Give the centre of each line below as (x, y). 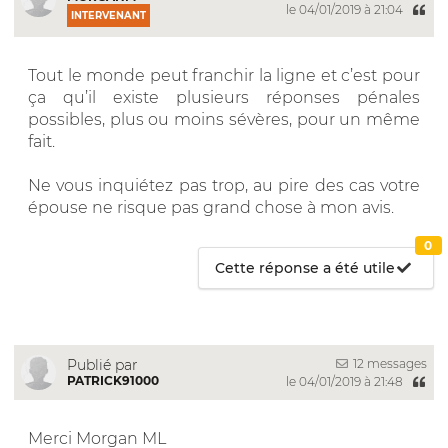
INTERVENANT (108, 15)
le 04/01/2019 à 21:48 (345, 381)
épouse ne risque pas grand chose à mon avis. (211, 207)
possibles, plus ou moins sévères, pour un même (224, 119)
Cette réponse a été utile (305, 267)
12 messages (388, 363)
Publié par (102, 364)
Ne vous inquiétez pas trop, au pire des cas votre (224, 185)
